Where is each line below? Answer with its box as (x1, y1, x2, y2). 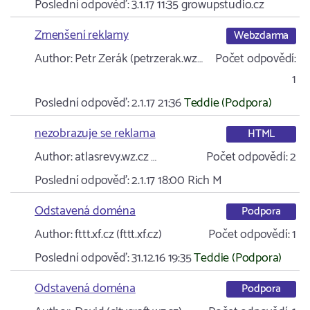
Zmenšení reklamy (35, 25, 129, 46)
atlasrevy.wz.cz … (72, 147, 157, 167)
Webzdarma (233, 26, 289, 45)
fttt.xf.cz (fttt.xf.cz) (72, 224, 162, 245)
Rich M (187, 170, 222, 191)
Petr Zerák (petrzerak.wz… (72, 48, 203, 69)
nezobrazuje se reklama (35, 123, 156, 144)
